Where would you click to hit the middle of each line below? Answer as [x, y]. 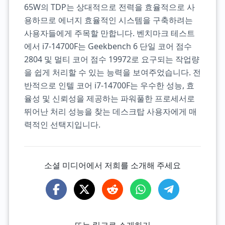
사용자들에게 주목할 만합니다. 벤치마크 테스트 [109, 33]
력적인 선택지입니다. [62, 125]
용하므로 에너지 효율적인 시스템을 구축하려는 [108, 20]
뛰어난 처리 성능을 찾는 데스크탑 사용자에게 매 [110, 111]
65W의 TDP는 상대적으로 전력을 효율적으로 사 [109, 7]
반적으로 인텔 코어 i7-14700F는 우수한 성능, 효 [109, 85]
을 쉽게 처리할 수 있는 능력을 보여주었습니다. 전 [112, 72]
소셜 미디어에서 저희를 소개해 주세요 [113, 165]
